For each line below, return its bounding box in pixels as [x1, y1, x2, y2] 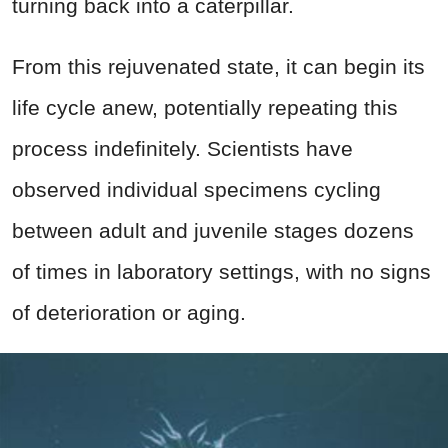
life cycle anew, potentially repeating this [12, 96, 398, 120]
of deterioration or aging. [12, 301, 246, 325]
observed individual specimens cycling [12, 178, 381, 202]
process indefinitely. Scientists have [12, 137, 353, 161]
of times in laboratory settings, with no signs [12, 260, 431, 284]
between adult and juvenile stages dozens [12, 219, 414, 243]
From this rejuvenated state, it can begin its [12, 55, 425, 79]
